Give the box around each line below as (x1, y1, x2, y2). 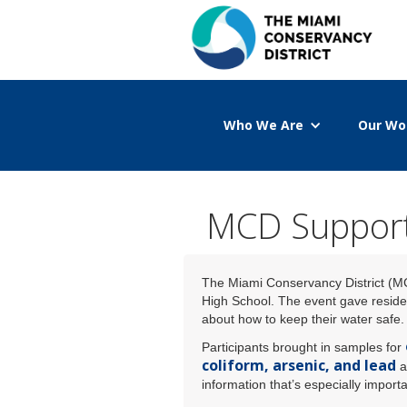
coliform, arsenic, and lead (202, 355, 396, 375)
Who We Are (223, 116, 303, 134)
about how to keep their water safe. (202, 312, 404, 326)
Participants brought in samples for (202, 340, 405, 354)
